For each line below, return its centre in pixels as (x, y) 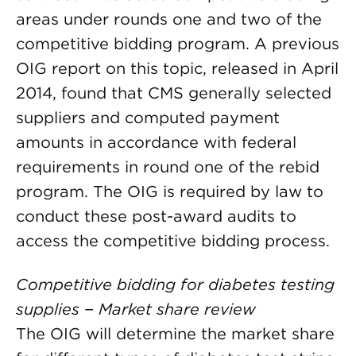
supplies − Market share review (136, 309)
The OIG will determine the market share (175, 334)
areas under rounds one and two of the (169, 19)
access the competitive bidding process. (173, 241)
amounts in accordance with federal (156, 142)
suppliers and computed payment (148, 118)
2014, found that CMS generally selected (174, 93)
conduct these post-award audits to (156, 216)
